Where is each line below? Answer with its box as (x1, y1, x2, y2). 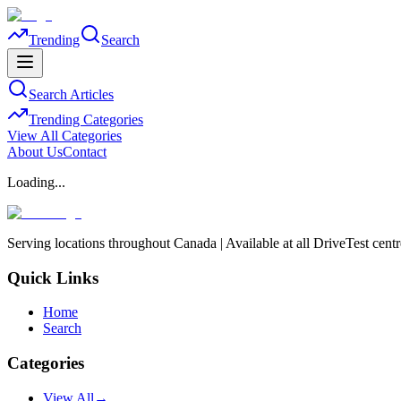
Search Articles (29, 87, 114, 102)
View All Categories (7, 128, 122, 143)
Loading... (7, 175, 65, 190)
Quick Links (7, 268, 98, 287)
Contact (63, 144, 107, 159)
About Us (7, 144, 63, 159)
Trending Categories (29, 112, 143, 127)
